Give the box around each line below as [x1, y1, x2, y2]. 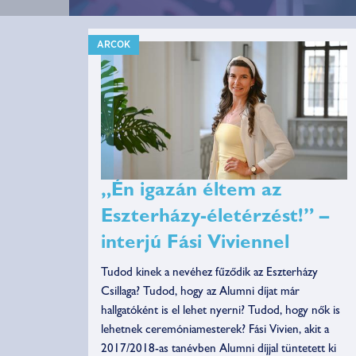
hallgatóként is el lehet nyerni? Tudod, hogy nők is [101, 306, 341, 319]
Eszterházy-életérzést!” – [101, 209, 330, 229]
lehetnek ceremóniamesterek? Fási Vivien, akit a [101, 325, 330, 338]
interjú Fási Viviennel [101, 235, 290, 255]
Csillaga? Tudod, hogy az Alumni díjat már [101, 287, 300, 300]
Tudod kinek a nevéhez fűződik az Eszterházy [101, 268, 319, 281]
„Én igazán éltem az [101, 183, 283, 203]
